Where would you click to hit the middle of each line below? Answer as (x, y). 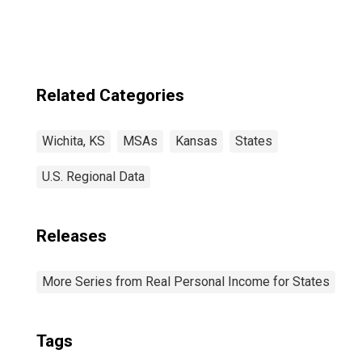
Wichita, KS (74, 141)
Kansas (196, 141)
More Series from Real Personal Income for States (186, 282)
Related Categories (110, 95)
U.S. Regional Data (93, 177)
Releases (72, 236)
